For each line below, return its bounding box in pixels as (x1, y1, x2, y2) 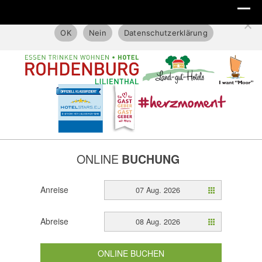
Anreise (40, 184, 68, 196)
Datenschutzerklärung (123, 27, 208, 37)
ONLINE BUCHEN (98, 247, 164, 260)
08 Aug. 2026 (135, 216, 180, 227)
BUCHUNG (122, 151, 180, 168)
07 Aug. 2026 (135, 185, 180, 196)
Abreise (40, 215, 68, 227)
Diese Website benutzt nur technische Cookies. (44, 10, 218, 19)
